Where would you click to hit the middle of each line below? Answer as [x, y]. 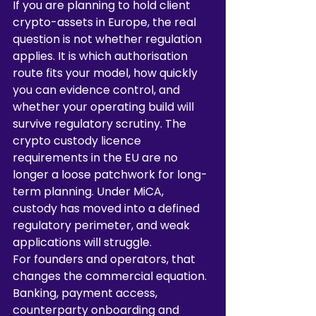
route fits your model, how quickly [107, 73]
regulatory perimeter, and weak [103, 225]
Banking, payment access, [86, 293]
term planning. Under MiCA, [90, 192]
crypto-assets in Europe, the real [106, 22]
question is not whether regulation [109, 39]
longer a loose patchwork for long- [110, 175]
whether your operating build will [105, 107]
